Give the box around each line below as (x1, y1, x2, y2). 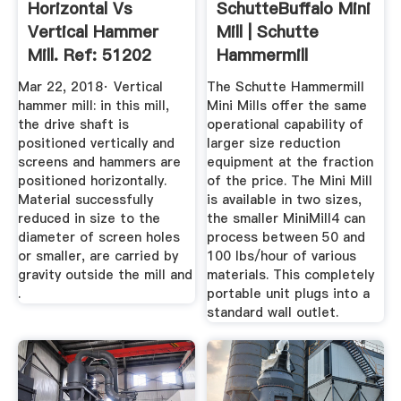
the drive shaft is (17, 115, 129, 133)
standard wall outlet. (207, 303, 339, 321)
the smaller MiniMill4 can (207, 209, 366, 227)
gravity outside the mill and (17, 265, 192, 284)
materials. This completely (207, 265, 375, 284)
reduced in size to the (17, 209, 160, 227)
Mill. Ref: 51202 (27, 44, 151, 67)
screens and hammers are (17, 152, 181, 171)
